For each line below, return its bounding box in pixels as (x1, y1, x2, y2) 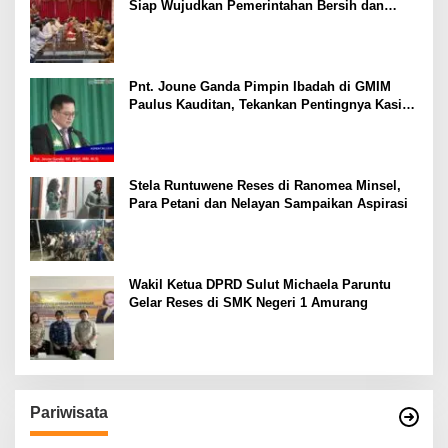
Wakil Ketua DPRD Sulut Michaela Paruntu (129, 276, 391, 292)
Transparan (129, 15, 198, 31)
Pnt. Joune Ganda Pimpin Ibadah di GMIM (129, 78, 391, 94)
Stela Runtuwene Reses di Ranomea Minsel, (129, 177, 401, 193)
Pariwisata (30, 403, 108, 421)
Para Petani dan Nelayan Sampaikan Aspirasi (129, 195, 408, 211)
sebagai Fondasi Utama (129, 114, 274, 130)
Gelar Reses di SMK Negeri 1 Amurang (129, 294, 368, 310)
